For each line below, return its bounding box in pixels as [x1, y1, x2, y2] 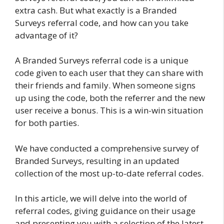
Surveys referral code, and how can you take [15, 16, 188, 28]
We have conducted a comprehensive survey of [15, 142, 199, 154]
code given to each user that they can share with [15, 67, 203, 79]
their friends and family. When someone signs [15, 79, 195, 91]
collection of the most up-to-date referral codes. [15, 167, 203, 179]
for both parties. [15, 117, 81, 129]
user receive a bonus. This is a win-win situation [15, 104, 203, 116]
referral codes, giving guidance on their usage [15, 205, 195, 217]
